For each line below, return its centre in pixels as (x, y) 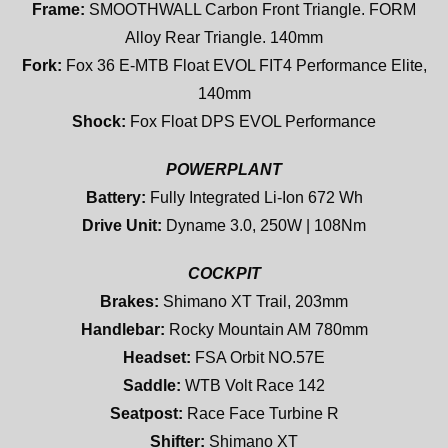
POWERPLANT (224, 169)
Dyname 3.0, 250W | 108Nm (264, 225)
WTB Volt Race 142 (253, 385)
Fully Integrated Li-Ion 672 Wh (254, 197)
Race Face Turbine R (260, 413)
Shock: (99, 121)
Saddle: (152, 385)
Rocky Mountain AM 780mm (266, 329)
